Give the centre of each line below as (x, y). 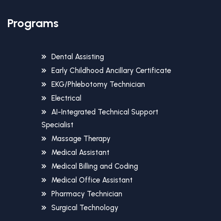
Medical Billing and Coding (95, 166)
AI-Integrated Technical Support (105, 112)
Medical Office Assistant (92, 180)
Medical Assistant (80, 152)
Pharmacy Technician (87, 194)
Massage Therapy (81, 138)
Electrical (66, 98)
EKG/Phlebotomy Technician (98, 84)
